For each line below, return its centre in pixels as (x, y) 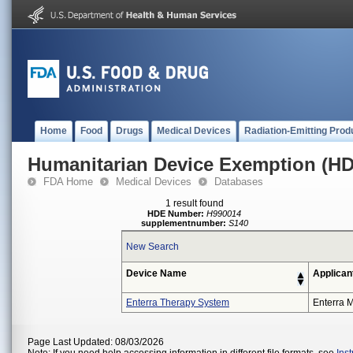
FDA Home (68, 182)
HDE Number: (176, 214)
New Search (152, 247)
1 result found (195, 203)
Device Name (156, 273)
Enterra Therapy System (178, 303)
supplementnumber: (184, 223)
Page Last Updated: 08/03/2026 (96, 342)
